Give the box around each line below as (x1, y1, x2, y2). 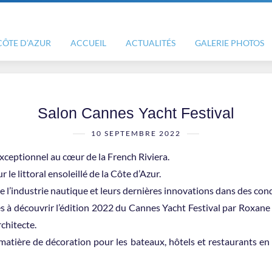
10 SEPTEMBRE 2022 (91, 129, 181, 138)
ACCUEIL (70, 38, 106, 48)
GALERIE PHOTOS (195, 38, 264, 48)
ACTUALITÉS (126, 38, 175, 48)
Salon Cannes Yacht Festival (38, 104, 234, 121)
